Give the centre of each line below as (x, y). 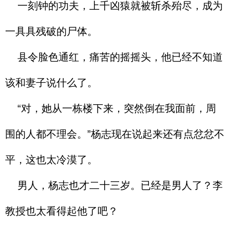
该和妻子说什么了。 (51, 83)
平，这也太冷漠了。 (51, 160)
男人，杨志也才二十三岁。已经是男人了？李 (114, 185)
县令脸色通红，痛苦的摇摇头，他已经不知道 (114, 57)
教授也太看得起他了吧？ (62, 211)
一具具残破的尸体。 (51, 31)
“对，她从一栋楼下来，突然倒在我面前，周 (111, 108)
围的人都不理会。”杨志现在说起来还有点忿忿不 (115, 134)
